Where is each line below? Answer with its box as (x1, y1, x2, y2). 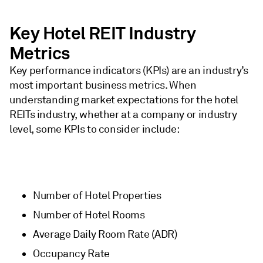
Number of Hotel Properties (33, 189, 161, 203)
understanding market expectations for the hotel (9, 93, 239, 107)
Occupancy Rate (33, 247, 110, 261)
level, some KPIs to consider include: (9, 123, 180, 136)
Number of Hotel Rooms (33, 208, 145, 222)
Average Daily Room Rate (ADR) (33, 228, 177, 241)
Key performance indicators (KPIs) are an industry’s (9, 64, 248, 77)
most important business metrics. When (9, 79, 197, 92)
